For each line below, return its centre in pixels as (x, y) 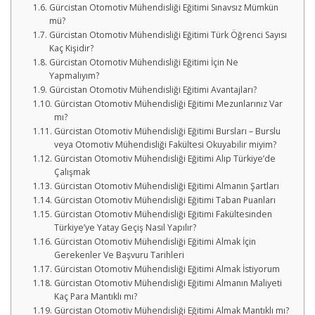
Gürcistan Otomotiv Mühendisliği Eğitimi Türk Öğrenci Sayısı (168, 35)
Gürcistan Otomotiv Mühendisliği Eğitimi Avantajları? (153, 90)
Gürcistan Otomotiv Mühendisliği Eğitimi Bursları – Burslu (167, 131)
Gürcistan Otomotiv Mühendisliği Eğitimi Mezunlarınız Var (168, 104)
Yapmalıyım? (74, 76)
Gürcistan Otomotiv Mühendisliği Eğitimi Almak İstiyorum (167, 269)
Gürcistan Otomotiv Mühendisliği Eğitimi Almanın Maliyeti (168, 283)
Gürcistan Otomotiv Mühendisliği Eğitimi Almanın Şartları (166, 186)
